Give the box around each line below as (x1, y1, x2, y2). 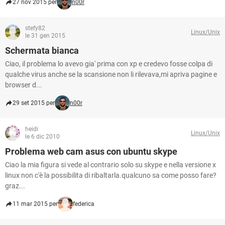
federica (73, 200, 94, 207)
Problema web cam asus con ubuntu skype (5, 146, 177, 157)
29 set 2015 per (13, 99, 55, 106)
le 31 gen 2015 (25, 32, 65, 39)
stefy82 (25, 25, 45, 32)
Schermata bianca (5, 45, 79, 56)
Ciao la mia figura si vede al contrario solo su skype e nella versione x (5, 161, 216, 169)
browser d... (5, 81, 42, 89)
